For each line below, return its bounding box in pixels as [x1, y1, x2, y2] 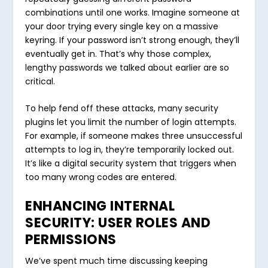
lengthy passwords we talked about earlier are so [25, 62, 230, 74]
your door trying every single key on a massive [25, 20, 219, 33]
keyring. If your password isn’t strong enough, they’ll [25, 34, 240, 47]
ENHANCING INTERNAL [25, 196, 175, 215]
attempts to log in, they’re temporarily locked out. [25, 144, 234, 156]
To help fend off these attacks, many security [25, 102, 219, 115]
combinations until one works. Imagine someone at [25, 7, 240, 19]
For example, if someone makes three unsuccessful [25, 130, 243, 142]
